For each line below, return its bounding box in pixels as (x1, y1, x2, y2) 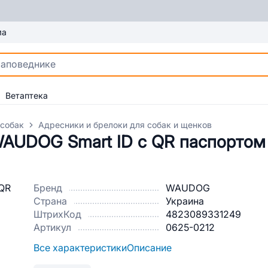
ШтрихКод (33, 209, 81, 220)
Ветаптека (5, 91, 48, 100)
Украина (166, 196, 204, 206)
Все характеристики (33, 243, 127, 253)
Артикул (33, 223, 71, 233)
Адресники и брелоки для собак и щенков (38, 120, 212, 130)
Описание (127, 243, 172, 253)
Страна (33, 196, 67, 206)
